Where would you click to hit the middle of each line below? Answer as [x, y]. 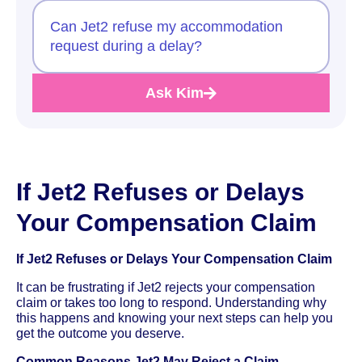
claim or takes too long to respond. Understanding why [171, 302]
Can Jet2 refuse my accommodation [166, 26]
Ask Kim [175, 93]
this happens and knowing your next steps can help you [175, 318]
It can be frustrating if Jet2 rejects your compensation [166, 287]
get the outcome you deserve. [100, 333]
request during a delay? [126, 46]
